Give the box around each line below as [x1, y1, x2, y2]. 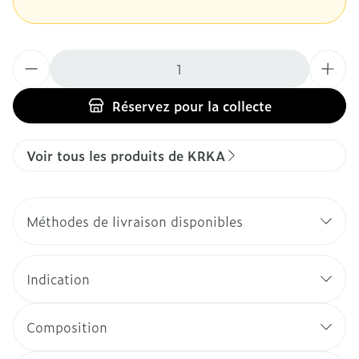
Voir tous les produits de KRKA [26, 146, 225, 165]
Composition [26, 317, 107, 337]
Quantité [12, 48, 68, 67]
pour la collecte [169, 96, 272, 115]
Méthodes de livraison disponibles [26, 212, 243, 231]
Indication [26, 269, 90, 288]
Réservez [111, 96, 170, 115]
